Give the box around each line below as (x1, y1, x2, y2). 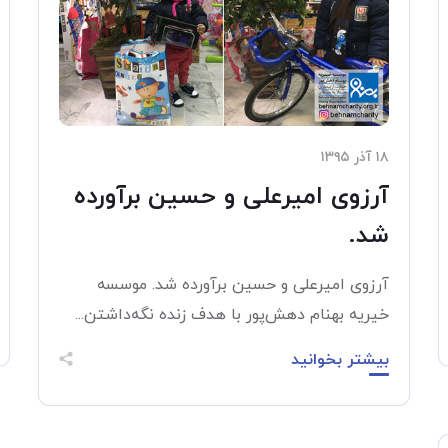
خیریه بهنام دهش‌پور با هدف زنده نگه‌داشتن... (75, 304, 389, 326)
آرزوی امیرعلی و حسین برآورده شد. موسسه (97, 274, 389, 296)
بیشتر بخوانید (291, 349, 389, 371)
